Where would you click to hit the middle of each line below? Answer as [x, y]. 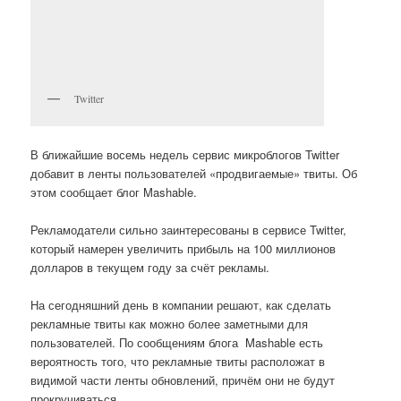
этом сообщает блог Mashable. [114, 192]
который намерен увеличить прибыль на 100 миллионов [183, 249]
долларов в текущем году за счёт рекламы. [150, 268]
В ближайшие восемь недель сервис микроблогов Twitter [185, 154]
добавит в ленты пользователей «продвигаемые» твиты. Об [194, 173]
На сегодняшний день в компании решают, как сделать [181, 305]
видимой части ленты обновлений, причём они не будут [185, 380]
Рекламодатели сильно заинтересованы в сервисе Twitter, [189, 230]
